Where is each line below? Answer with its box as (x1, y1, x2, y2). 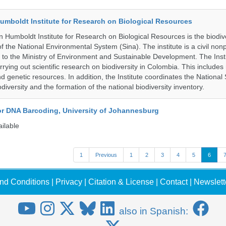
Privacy (55, 178, 82, 186)
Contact (160, 178, 188, 186)
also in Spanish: (119, 206, 188, 216)
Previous (95, 152, 117, 158)
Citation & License (88, 178, 154, 186)
